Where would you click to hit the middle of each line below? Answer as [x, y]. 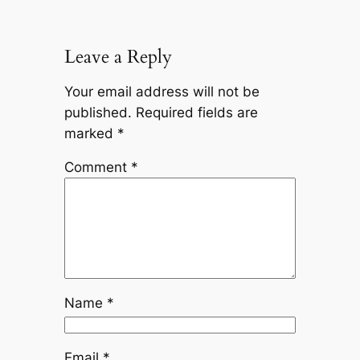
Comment [97, 168]
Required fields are [196, 112]
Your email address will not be [162, 91]
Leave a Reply [118, 56]
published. [98, 112]
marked [90, 133]
